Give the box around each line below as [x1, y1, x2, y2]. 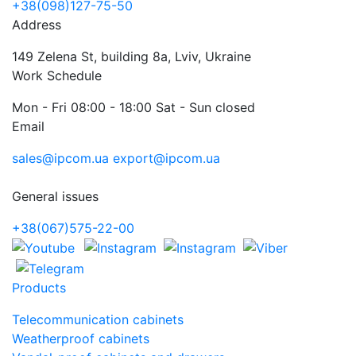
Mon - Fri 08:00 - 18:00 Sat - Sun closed [12, 99, 255, 115]
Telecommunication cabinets [12, 311, 184, 327]
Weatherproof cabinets [12, 330, 149, 346]
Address [12, 16, 61, 33]
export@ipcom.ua [113, 149, 220, 166]
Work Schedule [12, 67, 102, 83]
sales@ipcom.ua [12, 149, 109, 166]
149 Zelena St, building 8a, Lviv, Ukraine [12, 48, 251, 64]
